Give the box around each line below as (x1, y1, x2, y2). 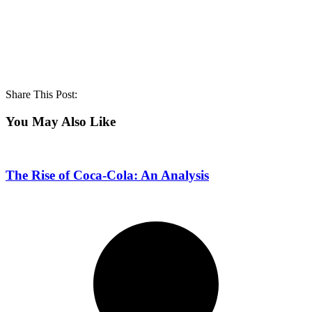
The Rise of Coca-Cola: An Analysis (6, 168, 209, 183)
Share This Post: (6, 88, 77, 101)
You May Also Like (6, 114, 116, 129)
